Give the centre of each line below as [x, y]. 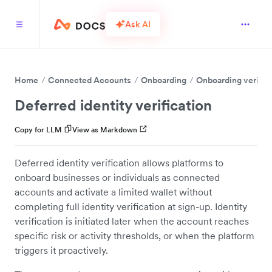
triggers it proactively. [61, 250]
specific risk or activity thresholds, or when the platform [134, 236]
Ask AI [138, 24]
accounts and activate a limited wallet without [113, 192]
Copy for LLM [38, 130]
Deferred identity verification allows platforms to [119, 163]
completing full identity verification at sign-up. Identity [131, 206]
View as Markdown [105, 130]
